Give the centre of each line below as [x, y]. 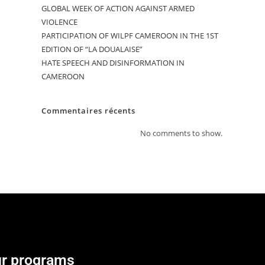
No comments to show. [181, 133]
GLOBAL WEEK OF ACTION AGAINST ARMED [118, 9]
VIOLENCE [59, 22]
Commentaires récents [88, 111]
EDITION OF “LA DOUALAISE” [92, 49]
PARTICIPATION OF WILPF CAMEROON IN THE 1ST [130, 36]
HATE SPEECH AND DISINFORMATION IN [113, 63]
